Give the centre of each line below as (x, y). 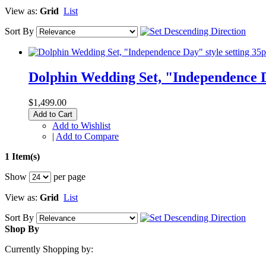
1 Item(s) (22, 156)
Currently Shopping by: (49, 249)
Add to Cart (53, 114)
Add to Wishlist (81, 125)
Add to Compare (87, 136)
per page (68, 176)
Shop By (22, 229)
